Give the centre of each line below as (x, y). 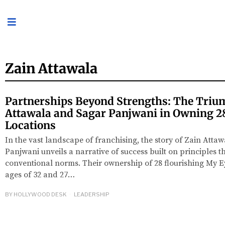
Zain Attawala (51, 68)
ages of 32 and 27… (40, 175)
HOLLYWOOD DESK (40, 195)
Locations (30, 125)
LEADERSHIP (92, 195)
